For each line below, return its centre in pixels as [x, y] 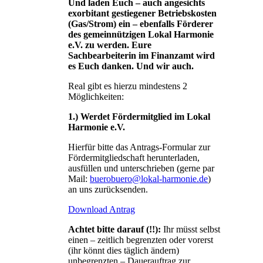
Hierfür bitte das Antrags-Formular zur [139, 147]
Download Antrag [102, 209]
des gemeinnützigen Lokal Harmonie [141, 34]
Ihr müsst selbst [190, 229]
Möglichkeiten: [96, 96]
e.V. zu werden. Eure [110, 45]
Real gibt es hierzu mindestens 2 [128, 86]
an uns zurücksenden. [108, 189]
